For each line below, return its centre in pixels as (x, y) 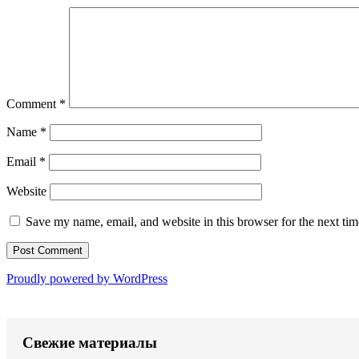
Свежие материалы (90, 342)
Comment (33, 103)
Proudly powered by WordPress (87, 278)
